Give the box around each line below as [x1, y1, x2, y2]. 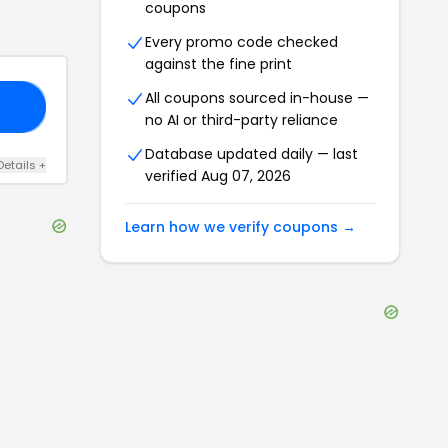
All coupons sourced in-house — [145, 88, 369, 108]
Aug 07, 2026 [201, 166, 291, 186]
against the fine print [145, 54, 292, 74]
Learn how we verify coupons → [125, 217, 356, 237]
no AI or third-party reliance [145, 110, 338, 130]
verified [145, 166, 201, 186]
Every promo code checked [145, 32, 338, 52]
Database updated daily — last [145, 144, 358, 164]
